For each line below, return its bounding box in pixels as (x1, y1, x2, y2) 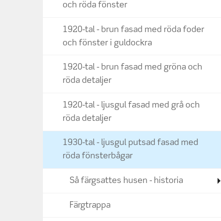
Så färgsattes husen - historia (70, 177, 183, 185)
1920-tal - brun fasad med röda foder (63, 25, 204, 34)
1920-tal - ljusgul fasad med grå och (63, 101, 200, 110)
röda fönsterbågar (63, 152, 133, 161)
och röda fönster (63, 1, 127, 10)
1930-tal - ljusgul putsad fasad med (63, 139, 198, 147)
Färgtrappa (70, 201, 110, 210)
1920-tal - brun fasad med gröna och (63, 63, 202, 72)
